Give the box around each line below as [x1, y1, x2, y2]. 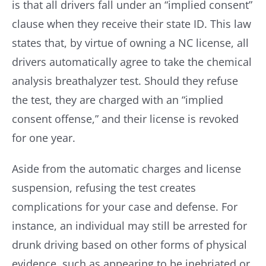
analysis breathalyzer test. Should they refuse [11, 74, 238, 88]
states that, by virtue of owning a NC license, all [11, 36, 249, 50]
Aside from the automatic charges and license [11, 161, 241, 176]
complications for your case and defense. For [11, 199, 237, 214]
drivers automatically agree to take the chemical [11, 55, 252, 69]
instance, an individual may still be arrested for [11, 218, 247, 233]
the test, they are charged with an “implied [11, 93, 223, 107]
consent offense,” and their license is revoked [11, 112, 239, 126]
